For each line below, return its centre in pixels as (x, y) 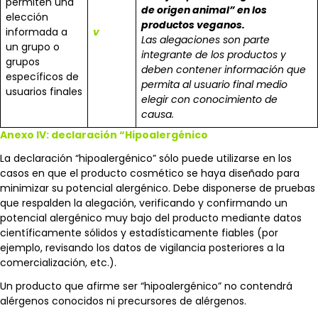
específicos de (42, 76)
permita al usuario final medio (214, 84)
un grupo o (33, 46)
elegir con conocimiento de (209, 99)
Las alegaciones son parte (205, 39)
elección (27, 17)
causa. (158, 114)
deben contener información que (224, 69)
